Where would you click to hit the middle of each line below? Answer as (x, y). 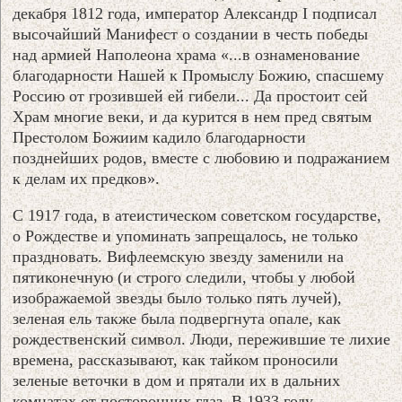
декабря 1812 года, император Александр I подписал (195, 13)
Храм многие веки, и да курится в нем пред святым (192, 116)
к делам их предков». (87, 178)
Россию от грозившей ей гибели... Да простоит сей (191, 96)
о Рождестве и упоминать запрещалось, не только (186, 236)
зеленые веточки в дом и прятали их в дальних (177, 380)
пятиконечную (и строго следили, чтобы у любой (184, 277)
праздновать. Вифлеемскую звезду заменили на (179, 256)
